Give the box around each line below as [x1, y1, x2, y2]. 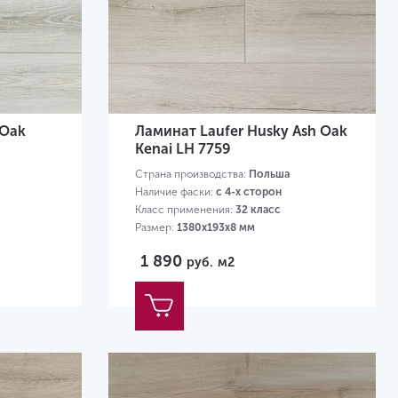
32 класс [235, 203, 281, 217]
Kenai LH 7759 [134, 140, 231, 158]
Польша [248, 168, 290, 181]
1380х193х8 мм [176, 221, 255, 235]
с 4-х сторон [215, 186, 282, 199]
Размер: [134, 221, 177, 235]
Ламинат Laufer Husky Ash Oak [134, 123, 347, 140]
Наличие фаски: [134, 186, 216, 199]
